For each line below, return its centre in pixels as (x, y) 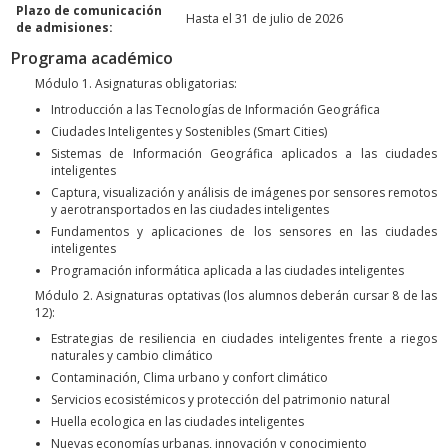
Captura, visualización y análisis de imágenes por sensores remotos (244, 192)
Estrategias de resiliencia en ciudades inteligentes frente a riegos (244, 338)
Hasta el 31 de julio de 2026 (264, 19)
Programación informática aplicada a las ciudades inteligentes (227, 270)
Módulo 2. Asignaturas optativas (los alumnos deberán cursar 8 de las (236, 296)
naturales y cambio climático (132, 355)
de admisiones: (64, 28)
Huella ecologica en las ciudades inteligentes (177, 421)
